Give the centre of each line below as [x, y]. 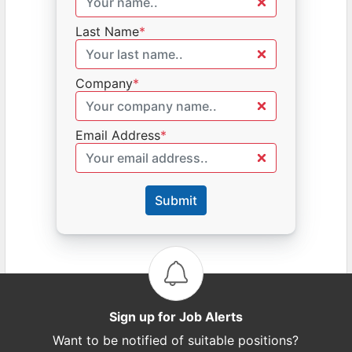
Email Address [117, 135]
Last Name [107, 31]
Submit [176, 200]
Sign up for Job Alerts [176, 316]
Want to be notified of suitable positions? [176, 340]
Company [104, 83]
